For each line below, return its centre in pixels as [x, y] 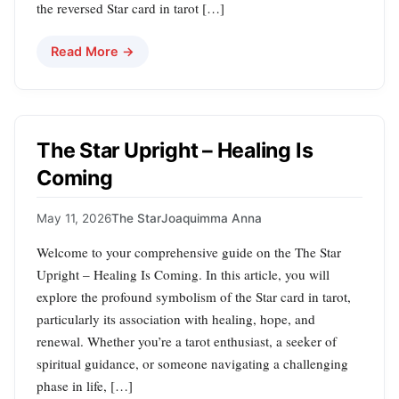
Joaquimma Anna [212, 219]
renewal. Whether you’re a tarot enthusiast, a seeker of [187, 342]
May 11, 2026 [74, 219]
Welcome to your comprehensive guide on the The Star [189, 252]
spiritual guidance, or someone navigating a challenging [192, 364]
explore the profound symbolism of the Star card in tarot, [194, 297]
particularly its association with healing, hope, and [176, 319]
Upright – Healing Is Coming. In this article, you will [183, 275]
